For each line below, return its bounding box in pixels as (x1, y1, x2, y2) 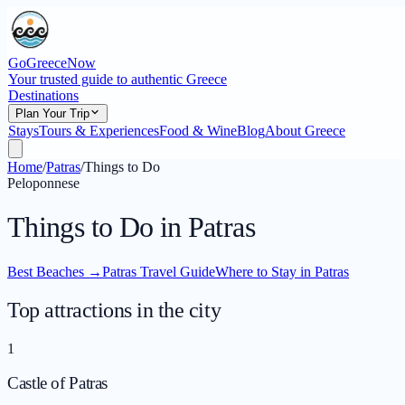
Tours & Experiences (39, 123, 159, 138)
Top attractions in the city (7, 297, 221, 322)
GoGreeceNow (8, 55, 96, 71)
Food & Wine (159, 123, 237, 138)
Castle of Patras (7, 373, 108, 393)
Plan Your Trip (15, 107, 89, 120)
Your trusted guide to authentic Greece (8, 71, 227, 87)
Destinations (8, 88, 79, 103)
